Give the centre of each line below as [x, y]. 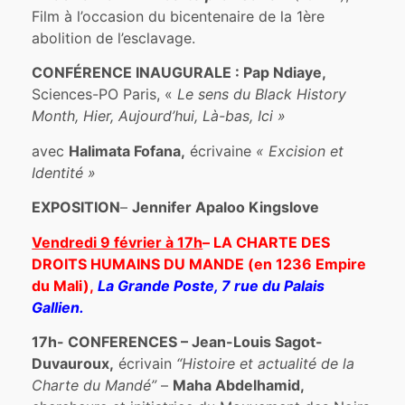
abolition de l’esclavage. [114, 38]
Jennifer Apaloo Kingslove [226, 207]
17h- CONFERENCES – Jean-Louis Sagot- [178, 341]
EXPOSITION [76, 207]
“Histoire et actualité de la [266, 363]
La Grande [136, 285]
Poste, [198, 285]
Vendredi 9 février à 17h [118, 242]
